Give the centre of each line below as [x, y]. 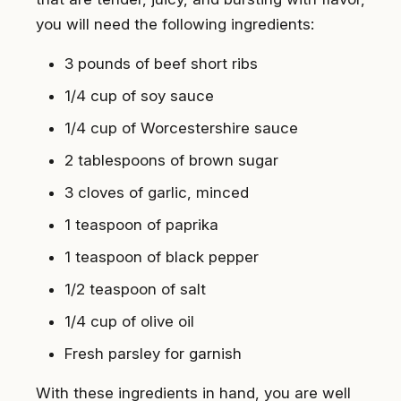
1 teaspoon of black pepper [162, 257]
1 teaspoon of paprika [141, 225]
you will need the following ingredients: [175, 25]
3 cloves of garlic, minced [157, 193]
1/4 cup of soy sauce [139, 96]
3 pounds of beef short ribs [161, 64]
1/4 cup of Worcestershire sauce [181, 128]
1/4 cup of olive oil [129, 322]
